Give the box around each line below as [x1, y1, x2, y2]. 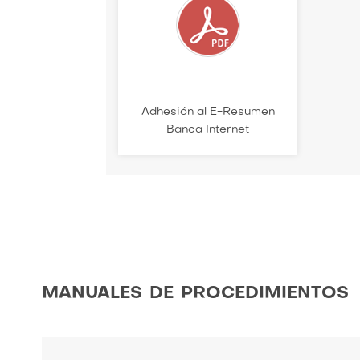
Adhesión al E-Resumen [141, 107, 275, 117]
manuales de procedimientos [42, 280, 349, 304]
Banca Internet [166, 125, 250, 135]
